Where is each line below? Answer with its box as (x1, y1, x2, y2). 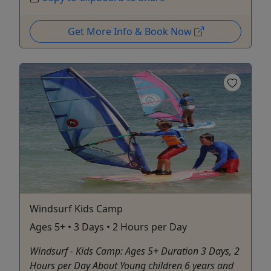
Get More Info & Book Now (67, 24, 194, 38)
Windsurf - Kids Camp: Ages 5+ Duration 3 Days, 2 (30, 244, 240, 258)
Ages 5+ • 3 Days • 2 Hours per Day (30, 220, 187, 233)
